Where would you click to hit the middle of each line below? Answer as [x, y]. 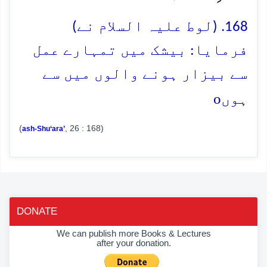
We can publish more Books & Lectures [133, 233]
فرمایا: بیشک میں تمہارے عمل [140, 51]
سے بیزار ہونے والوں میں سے [145, 74]
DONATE [37, 211]
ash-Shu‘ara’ [44, 128]
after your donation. [133, 243]
